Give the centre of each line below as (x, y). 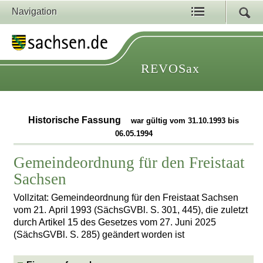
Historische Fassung (76, 120)
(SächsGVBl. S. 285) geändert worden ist (99, 234)
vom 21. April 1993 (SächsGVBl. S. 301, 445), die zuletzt (131, 210)
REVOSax (170, 68)
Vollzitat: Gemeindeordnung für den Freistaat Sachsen (126, 197)
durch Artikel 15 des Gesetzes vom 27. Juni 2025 (115, 222)
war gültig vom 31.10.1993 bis (185, 121)
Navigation (34, 11)
